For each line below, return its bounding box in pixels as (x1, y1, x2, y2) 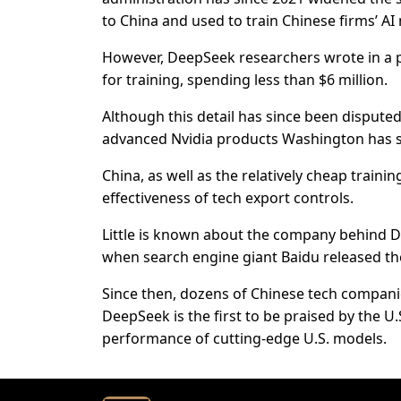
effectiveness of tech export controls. (102, 188, 354, 209)
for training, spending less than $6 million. (102, 70, 388, 90)
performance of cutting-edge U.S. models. (102, 328, 387, 349)
